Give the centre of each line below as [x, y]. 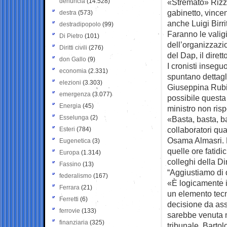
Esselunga [74, 117]
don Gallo [73, 59]
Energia [70, 106]
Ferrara [69, 187]
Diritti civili [73, 47]
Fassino [70, 164]
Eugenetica [75, 141]
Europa [69, 152]
